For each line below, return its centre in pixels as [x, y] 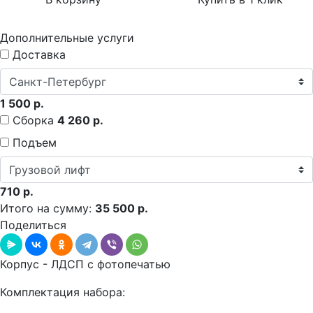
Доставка [39, 54]
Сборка [35, 120]
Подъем [38, 142]
